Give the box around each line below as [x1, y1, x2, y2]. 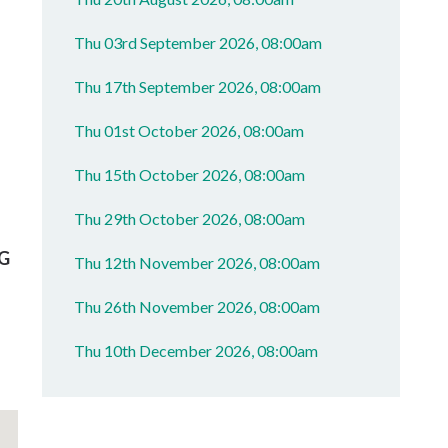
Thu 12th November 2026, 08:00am [74, 253, 321, 272]
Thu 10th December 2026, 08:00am [74, 341, 319, 360]
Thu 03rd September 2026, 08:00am [74, 33, 323, 52]
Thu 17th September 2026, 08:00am [74, 77, 322, 96]
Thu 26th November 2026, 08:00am [74, 297, 321, 316]
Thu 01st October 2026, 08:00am [74, 121, 305, 140]
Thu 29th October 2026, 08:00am [74, 209, 306, 228]
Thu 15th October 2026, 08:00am [74, 165, 306, 184]
